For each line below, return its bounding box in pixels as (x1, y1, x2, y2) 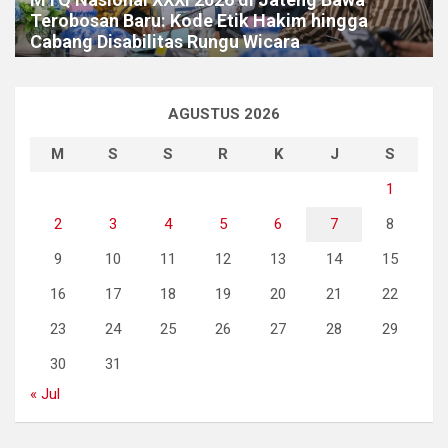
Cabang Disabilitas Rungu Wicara (30, 31, 300, 53)
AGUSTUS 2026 (168, 105, 280, 124)
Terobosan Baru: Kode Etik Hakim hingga (30, 10, 368, 32)
